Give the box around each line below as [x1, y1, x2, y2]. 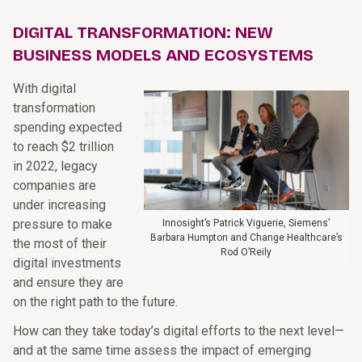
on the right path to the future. [13, 294, 178, 309]
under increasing [13, 197, 106, 213]
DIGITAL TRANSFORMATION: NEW [13, 23, 273, 42]
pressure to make [13, 217, 112, 232]
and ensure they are [13, 275, 124, 290]
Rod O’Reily [221, 246, 272, 259]
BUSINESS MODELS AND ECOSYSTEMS [13, 45, 314, 65]
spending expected [13, 120, 122, 135]
